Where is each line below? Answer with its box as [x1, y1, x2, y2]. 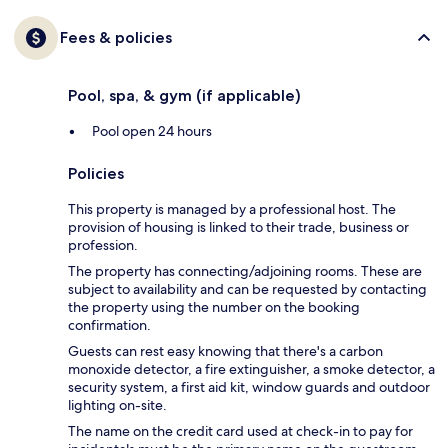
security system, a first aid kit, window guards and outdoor [68, 378, 430, 397]
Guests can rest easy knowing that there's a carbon [68, 342, 383, 361]
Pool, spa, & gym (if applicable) [68, 86, 301, 106]
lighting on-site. [68, 396, 167, 415]
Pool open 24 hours [92, 122, 212, 141]
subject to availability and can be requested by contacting [68, 280, 427, 299]
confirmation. [68, 316, 151, 335]
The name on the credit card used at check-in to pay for [68, 422, 413, 441]
